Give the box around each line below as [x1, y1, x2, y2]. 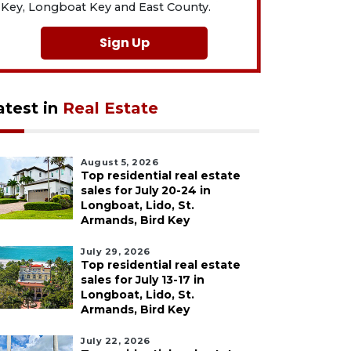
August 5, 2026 [81, 157, 158, 168]
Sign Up [99, 34, 150, 52]
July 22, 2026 [81, 335, 150, 346]
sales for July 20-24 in [81, 183, 211, 197]
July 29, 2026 [81, 246, 150, 257]
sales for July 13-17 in [81, 273, 204, 287]
